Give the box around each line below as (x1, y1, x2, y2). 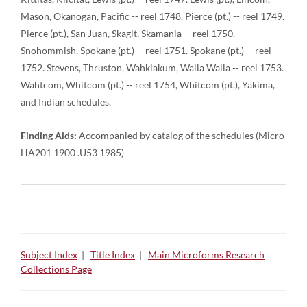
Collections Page (21, 263, 92, 275)
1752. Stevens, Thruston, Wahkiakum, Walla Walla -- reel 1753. (21, 62, 284, 73)
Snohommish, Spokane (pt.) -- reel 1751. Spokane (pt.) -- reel (21, 45, 271, 56)
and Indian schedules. (21, 96, 111, 108)
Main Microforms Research (148, 249, 265, 260)
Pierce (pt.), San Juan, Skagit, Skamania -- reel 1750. (21, 27, 235, 39)
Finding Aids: (21, 130, 77, 141)
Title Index (90, 249, 135, 260)
